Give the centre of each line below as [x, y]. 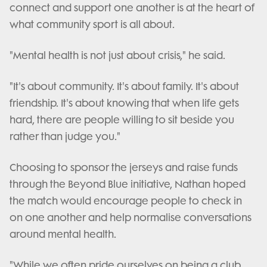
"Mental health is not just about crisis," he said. [119, 55]
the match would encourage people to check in [126, 201]
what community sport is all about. [93, 24]
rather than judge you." [66, 136]
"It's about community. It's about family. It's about [124, 86]
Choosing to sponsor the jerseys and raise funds [124, 167]
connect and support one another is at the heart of [132, 8]
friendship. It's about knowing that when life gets [124, 103]
